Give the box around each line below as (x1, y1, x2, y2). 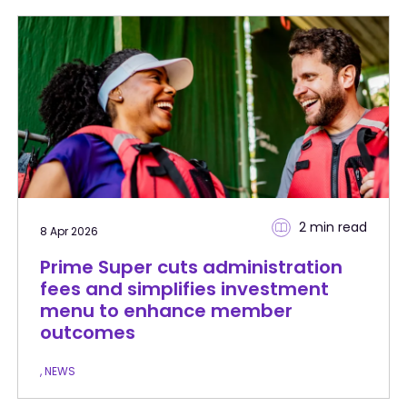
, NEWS (39, 362, 75, 379)
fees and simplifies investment (39, 275, 329, 302)
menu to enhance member (39, 297, 293, 323)
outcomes (39, 319, 135, 345)
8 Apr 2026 (39, 223, 98, 239)
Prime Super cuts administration (39, 253, 342, 280)
